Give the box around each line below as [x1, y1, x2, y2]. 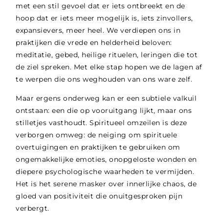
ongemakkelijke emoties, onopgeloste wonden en [16, 155, 197, 164]
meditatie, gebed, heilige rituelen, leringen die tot [16, 50, 198, 60]
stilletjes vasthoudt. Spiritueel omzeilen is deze [16, 118, 187, 128]
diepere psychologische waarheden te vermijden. [16, 167, 195, 176]
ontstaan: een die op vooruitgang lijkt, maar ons [16, 106, 192, 115]
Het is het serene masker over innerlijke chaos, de [16, 179, 197, 189]
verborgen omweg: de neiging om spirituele [16, 131, 177, 140]
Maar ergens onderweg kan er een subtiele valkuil [16, 94, 197, 103]
